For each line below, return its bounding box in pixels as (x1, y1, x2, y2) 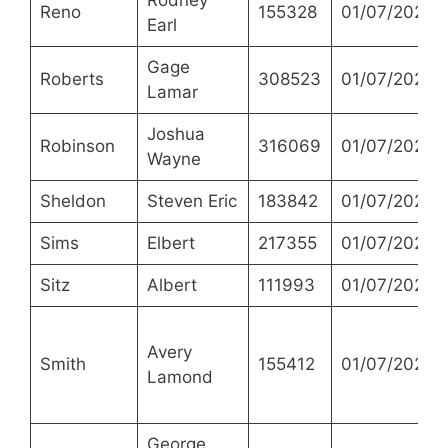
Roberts (39, 69, 104, 90)
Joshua (146, 124, 205, 145)
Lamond (146, 367, 213, 388)
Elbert (146, 233, 195, 254)
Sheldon (39, 191, 106, 212)
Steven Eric (146, 191, 237, 212)
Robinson (39, 136, 115, 157)
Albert (146, 275, 197, 296)
